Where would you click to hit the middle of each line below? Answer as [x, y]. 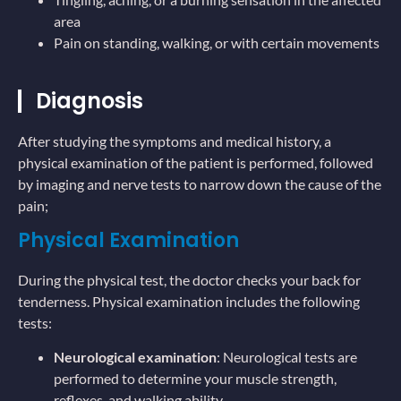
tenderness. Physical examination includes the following [189, 301]
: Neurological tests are [287, 357]
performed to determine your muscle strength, [195, 379]
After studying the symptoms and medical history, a [175, 141]
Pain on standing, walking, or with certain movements [217, 43]
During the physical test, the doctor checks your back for [189, 279]
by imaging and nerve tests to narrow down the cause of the [200, 184]
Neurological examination [135, 357]
